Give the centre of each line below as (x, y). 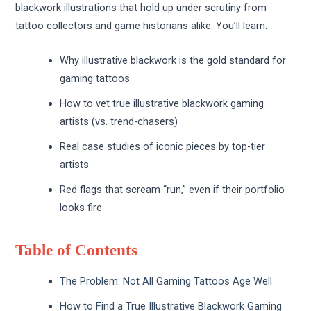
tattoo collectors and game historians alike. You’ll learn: (142, 26)
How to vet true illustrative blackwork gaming (162, 103)
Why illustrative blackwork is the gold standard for (173, 60)
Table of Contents (77, 250)
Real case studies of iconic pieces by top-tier (163, 146)
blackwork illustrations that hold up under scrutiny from (141, 8)
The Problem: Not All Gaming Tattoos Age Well (166, 281)
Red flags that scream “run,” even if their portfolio (173, 189)
